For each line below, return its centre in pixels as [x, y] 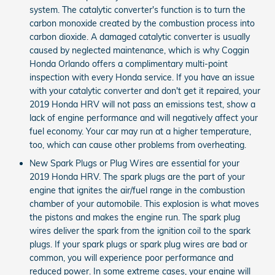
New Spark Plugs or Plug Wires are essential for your [134, 163]
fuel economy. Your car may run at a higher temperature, [140, 131]
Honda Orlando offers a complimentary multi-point [129, 64]
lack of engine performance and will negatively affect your [144, 118]
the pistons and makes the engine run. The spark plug [135, 217]
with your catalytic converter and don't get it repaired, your [145, 91]
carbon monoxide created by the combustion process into [142, 23]
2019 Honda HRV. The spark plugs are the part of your [137, 176]
